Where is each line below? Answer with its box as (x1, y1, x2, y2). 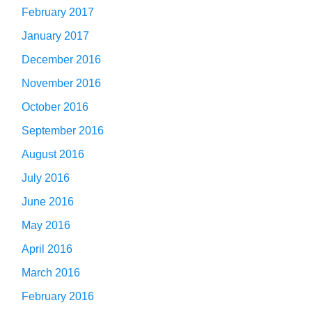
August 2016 (22, 148, 84, 160)
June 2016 (22, 195, 74, 208)
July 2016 (22, 171, 70, 184)
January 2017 (22, 29, 89, 42)
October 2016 (22, 100, 88, 113)
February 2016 (22, 290, 94, 302)
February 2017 (22, 6, 94, 18)
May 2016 (22, 219, 70, 231)
